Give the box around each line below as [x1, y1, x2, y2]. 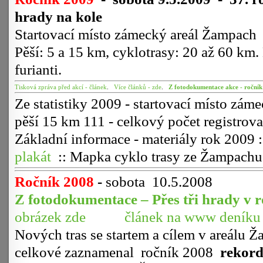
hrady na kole [15, 8, 102, 25]
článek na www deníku [124, 208, 261, 225]
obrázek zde [15, 208, 86, 225]
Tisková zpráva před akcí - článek [15, 83, 107, 90]
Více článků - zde [114, 83, 161, 90]
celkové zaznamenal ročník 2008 [15, 244, 220, 261]
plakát [15, 148, 51, 165]
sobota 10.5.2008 [106, 173, 213, 190]
